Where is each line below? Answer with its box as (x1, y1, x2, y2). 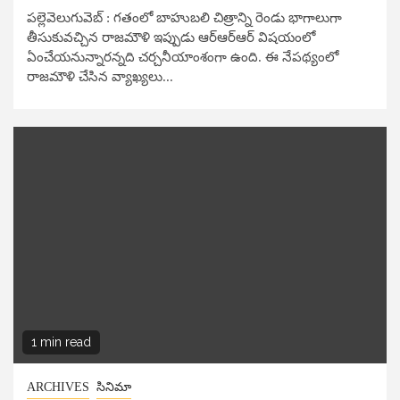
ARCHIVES (27, 380, 89, 395)
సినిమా (96, 380, 131, 395)
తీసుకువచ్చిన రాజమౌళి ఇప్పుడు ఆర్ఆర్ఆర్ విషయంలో (27, 30, 315, 46)
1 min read (31, 335, 91, 350)
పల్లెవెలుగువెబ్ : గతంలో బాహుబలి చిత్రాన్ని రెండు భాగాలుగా (27, 11, 342, 26)
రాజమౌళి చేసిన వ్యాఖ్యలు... (27, 70, 173, 85)
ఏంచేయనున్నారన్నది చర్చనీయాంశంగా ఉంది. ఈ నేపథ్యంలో (27, 50, 338, 65)
